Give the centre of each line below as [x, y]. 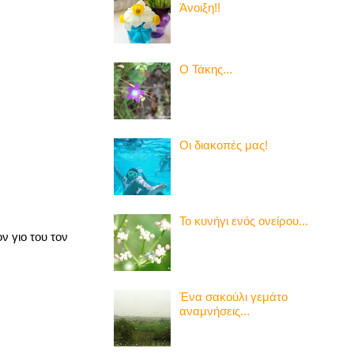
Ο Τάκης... [206, 69]
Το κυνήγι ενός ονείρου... [244, 220]
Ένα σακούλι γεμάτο [233, 296]
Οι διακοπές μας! [224, 145]
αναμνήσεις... [215, 311]
